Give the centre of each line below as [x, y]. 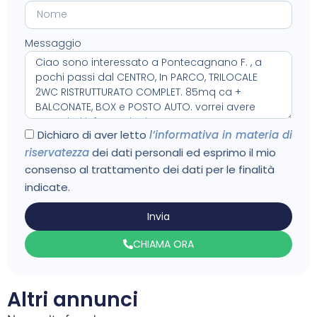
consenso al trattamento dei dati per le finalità [150, 170]
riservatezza [57, 152]
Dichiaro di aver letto [93, 135]
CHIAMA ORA [163, 244]
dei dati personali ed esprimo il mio [183, 152]
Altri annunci [73, 300]
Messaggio [53, 43]
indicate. [47, 188]
